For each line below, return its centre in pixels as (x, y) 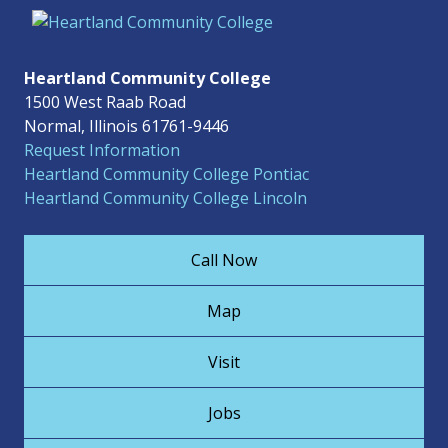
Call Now (224, 260)
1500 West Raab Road (105, 102)
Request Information (102, 150)
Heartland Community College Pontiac (166, 174)
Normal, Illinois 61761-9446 (126, 126)
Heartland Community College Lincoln (165, 198)
